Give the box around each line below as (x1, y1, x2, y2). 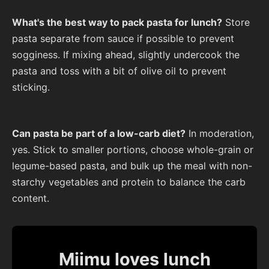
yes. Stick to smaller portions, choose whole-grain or (12, 143, 253, 156)
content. (12, 192, 49, 204)
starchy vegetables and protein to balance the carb (12, 175, 246, 188)
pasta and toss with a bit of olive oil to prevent (12, 65, 226, 77)
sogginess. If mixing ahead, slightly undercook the (12, 49, 240, 61)
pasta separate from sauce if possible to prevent (12, 32, 234, 45)
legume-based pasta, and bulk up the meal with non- (12, 159, 252, 172)
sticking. (12, 81, 50, 94)
